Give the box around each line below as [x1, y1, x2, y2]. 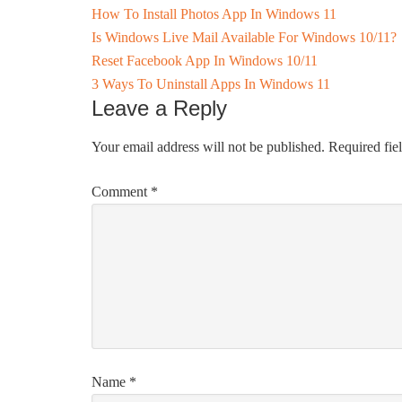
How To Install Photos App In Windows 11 [92, 6, 336, 22]
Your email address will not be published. [92, 139, 325, 154]
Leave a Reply [92, 96, 227, 120]
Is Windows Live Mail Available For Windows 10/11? [92, 30, 397, 45]
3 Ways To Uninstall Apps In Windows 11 [92, 76, 330, 92]
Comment [92, 184, 151, 199]
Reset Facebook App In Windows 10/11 [92, 53, 318, 68]
